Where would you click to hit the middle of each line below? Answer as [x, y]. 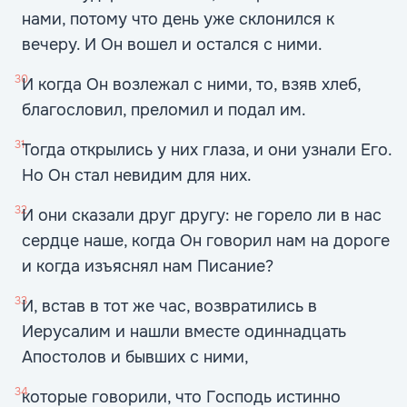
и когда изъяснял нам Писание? [148, 266]
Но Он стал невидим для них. [137, 175]
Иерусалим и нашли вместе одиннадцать [184, 332]
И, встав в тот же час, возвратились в [169, 306]
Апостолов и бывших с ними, [135, 357]
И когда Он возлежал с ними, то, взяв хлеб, [191, 84]
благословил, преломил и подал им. [164, 110]
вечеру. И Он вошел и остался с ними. [172, 45]
